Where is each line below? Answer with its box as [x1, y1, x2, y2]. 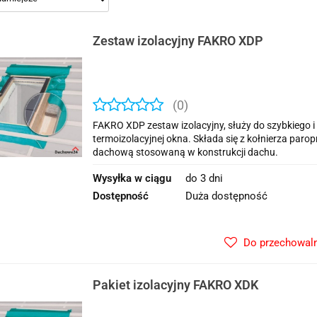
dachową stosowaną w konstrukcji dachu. [93, 146, 278, 158]
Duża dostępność [185, 190, 267, 202]
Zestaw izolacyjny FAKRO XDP [93, 33, 263, 48]
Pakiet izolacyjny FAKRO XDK [93, 277, 258, 292]
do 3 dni [185, 172, 223, 185]
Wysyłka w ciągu [93, 172, 171, 185]
